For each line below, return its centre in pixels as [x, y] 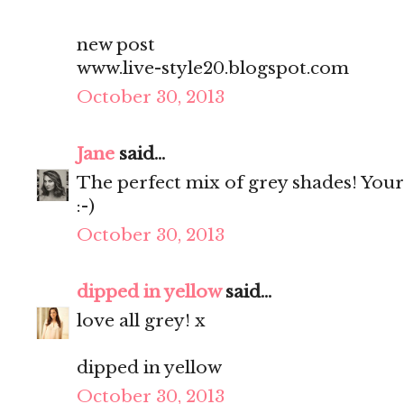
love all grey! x [141, 321]
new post [116, 45]
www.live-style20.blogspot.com [213, 69]
